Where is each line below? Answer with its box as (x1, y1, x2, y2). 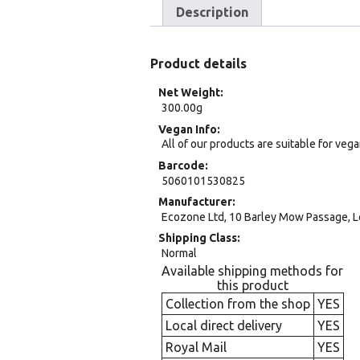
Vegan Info (158, 122, 217, 136)
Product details (150, 56, 247, 72)
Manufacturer (158, 195, 232, 209)
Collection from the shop (165, 297, 310, 312)
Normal (161, 247, 197, 260)
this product (216, 278, 288, 293)
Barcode (158, 158, 205, 172)
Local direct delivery (165, 318, 282, 333)
